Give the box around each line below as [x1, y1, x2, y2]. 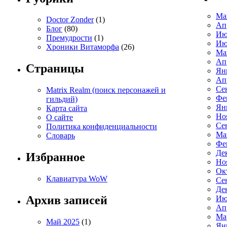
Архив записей [26, 193, 107, 207]
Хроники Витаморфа [46, 43, 119, 52]
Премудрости [46, 33, 92, 43]
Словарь [46, 131, 75, 140]
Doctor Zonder [46, 15, 94, 24]
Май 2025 [46, 217, 80, 226]
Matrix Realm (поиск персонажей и [46, 86, 166, 95]
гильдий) [46, 95, 78, 104]
